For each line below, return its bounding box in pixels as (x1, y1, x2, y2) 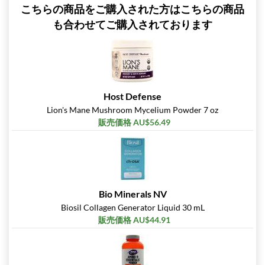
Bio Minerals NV (98, 188, 167, 200)
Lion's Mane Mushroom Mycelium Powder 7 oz (47, 105, 218, 115)
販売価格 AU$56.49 (98, 117, 170, 128)
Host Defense (104, 91, 161, 102)
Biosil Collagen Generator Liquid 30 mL (60, 202, 205, 213)
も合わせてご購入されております (53, 18, 212, 31)
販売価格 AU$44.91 (98, 215, 170, 225)
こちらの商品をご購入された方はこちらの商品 (21, 2, 244, 16)
